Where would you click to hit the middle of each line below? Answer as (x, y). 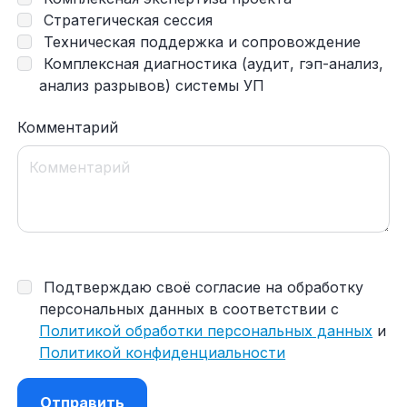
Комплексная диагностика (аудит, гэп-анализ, (212, 63)
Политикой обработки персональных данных (206, 331)
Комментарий (68, 127)
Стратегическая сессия (126, 20)
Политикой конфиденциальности (163, 353)
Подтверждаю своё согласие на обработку (202, 288)
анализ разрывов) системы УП (152, 85)
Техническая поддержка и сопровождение (200, 41)
